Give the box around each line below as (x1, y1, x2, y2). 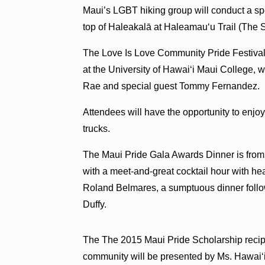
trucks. (83, 123, 111, 134)
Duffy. (83, 199, 107, 209)
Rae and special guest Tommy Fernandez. (83, 80, 260, 91)
